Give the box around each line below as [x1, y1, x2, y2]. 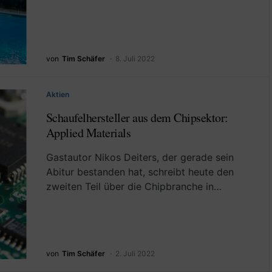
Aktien [46, 90, 69, 100]
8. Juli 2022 [115, 54, 155, 64]
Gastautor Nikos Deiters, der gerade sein [46, 151, 234, 164]
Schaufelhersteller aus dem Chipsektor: [46, 109, 228, 126]
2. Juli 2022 [115, 248, 155, 258]
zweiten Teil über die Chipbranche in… [46, 180, 222, 193]
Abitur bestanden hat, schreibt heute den [46, 166, 234, 178]
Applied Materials [46, 124, 131, 141]
